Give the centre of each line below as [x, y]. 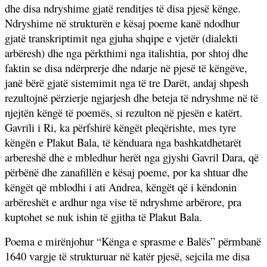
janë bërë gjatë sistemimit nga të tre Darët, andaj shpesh [127, 82]
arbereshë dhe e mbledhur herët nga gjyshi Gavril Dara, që [132, 157]
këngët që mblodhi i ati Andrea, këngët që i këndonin [121, 187]
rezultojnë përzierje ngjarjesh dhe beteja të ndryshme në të [131, 97]
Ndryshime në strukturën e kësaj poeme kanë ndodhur [122, 23]
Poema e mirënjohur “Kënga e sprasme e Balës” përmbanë [133, 241]
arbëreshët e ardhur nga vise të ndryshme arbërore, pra [123, 201]
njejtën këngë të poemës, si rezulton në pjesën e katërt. [124, 112]
